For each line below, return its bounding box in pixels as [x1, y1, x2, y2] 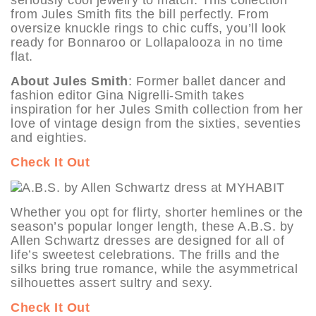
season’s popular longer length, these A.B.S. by [11, 219, 294, 234]
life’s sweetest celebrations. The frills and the [11, 248, 279, 262]
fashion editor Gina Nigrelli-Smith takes [11, 88, 244, 103]
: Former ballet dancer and [128, 74, 286, 89]
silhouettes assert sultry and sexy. [11, 276, 213, 291]
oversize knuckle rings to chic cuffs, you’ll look [11, 21, 286, 36]
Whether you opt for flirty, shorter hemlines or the [11, 205, 303, 220]
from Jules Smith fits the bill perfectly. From [11, 7, 269, 22]
